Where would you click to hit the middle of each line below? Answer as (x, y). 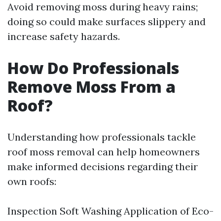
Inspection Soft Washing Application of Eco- (110, 211)
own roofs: (32, 181)
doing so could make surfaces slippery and (107, 21)
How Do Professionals (93, 68)
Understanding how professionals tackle (102, 137)
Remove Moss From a (92, 87)
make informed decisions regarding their (103, 166)
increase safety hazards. (64, 36)
